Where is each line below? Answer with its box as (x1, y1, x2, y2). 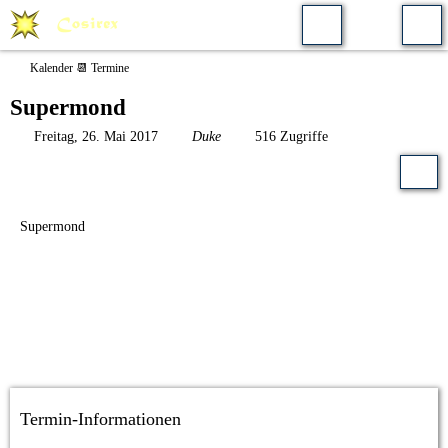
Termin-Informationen (20, 409, 181, 429)
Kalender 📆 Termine (30, 60, 129, 75)
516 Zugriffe (251, 129, 328, 144)
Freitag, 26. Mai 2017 (34, 129, 158, 144)
